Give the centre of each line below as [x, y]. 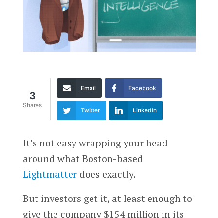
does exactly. [106, 174]
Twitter [90, 110]
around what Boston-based [83, 158]
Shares [32, 105]
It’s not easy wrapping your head [95, 143]
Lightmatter [50, 174]
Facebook [142, 88]
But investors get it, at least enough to [107, 198]
